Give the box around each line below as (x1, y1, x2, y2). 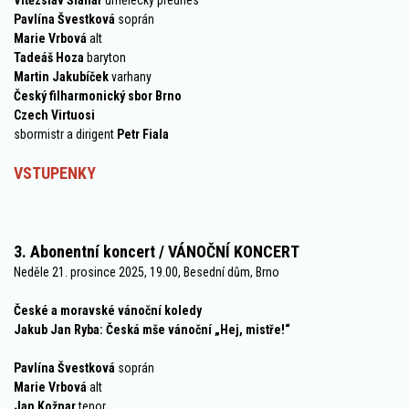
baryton (87, 50, 126, 66)
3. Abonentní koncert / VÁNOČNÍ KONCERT (14, 242, 299, 262)
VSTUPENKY (14, 163, 96, 184)
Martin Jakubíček (14, 69, 111, 85)
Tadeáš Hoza (14, 50, 87, 66)
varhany (111, 69, 152, 85)
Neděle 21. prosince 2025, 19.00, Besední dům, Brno (14, 265, 279, 280)
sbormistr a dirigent (14, 127, 117, 142)
